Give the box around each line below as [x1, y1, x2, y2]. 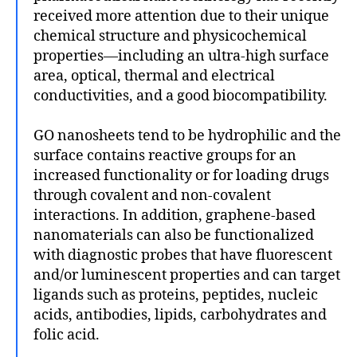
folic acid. [33, 325, 100, 344]
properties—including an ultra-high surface [33, 46, 329, 65]
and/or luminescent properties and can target [33, 265, 340, 284]
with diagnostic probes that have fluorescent [33, 245, 332, 265]
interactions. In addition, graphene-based [33, 206, 316, 225]
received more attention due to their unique [33, 6, 329, 25]
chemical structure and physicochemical [33, 26, 307, 45]
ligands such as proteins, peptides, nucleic [33, 285, 318, 304]
